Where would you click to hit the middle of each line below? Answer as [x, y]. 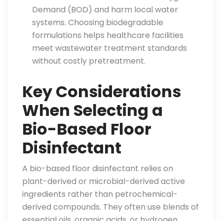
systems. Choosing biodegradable [98, 22]
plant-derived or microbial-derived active [104, 181]
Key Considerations [102, 92]
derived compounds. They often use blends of [110, 207]
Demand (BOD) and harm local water [105, 10]
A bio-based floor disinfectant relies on [98, 168]
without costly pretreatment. [89, 61]
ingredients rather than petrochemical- [100, 194]
